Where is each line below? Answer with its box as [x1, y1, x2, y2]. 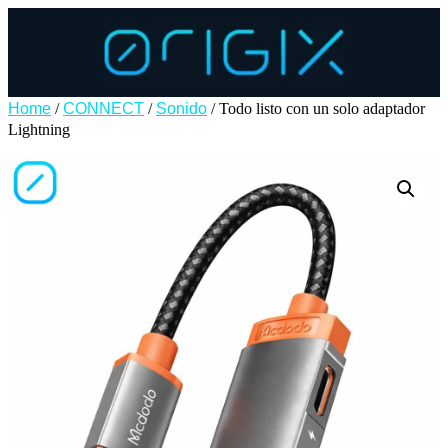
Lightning [8, 120, 70, 138]
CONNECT [63, 99, 144, 117]
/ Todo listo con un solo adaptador [207, 99, 425, 117]
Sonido [156, 99, 207, 117]
